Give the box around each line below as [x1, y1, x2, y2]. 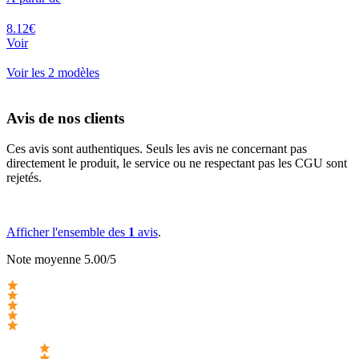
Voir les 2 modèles [6, 65, 99, 79]
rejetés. [6, 171, 42, 185]
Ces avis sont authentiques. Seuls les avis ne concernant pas [6, 142, 307, 156]
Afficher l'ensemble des [6, 225, 128, 240]
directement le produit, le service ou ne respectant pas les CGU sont [6, 156, 347, 171]
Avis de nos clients [6, 109, 124, 127]
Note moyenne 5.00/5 [6, 252, 116, 267]
